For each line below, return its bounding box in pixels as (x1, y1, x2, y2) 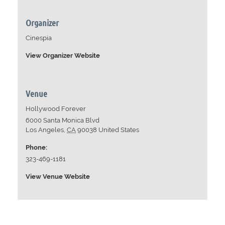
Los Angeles (26, 126, 64, 134)
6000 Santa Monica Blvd (26, 117, 100, 125)
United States (98, 126, 140, 134)
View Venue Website (26, 173, 90, 181)
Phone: (26, 144, 48, 152)
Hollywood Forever (26, 105, 86, 113)
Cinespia (26, 34, 52, 42)
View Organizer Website (26, 52, 100, 60)
